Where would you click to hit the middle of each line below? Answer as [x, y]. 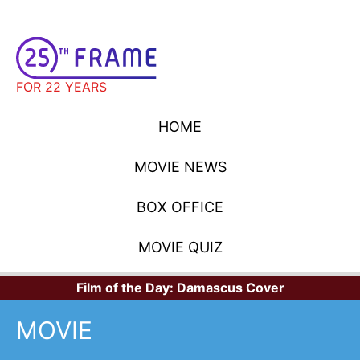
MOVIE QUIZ [180, 247]
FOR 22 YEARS [61, 86]
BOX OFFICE [180, 207]
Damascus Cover [230, 287]
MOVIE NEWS [180, 166]
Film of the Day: [126, 287]
